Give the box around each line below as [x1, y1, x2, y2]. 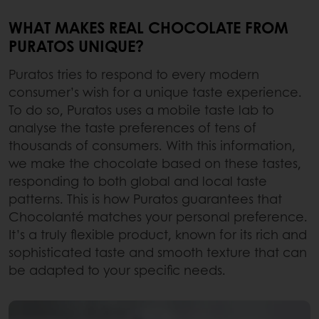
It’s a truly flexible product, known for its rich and [9, 224, 307, 244]
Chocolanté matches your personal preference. [9, 206, 308, 226]
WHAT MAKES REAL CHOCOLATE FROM [9, 15, 288, 38]
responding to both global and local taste [9, 171, 267, 190]
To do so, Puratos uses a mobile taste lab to [9, 100, 274, 119]
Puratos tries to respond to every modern [9, 64, 259, 83]
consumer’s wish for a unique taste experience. [9, 82, 302, 101]
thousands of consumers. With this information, [9, 135, 296, 155]
